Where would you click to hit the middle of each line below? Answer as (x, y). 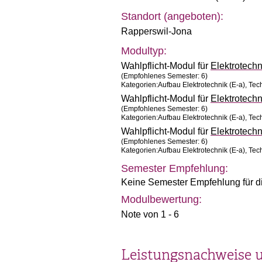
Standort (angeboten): (172, 16)
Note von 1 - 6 (150, 214)
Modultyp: (144, 51)
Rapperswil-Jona (156, 31)
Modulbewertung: (161, 199)
